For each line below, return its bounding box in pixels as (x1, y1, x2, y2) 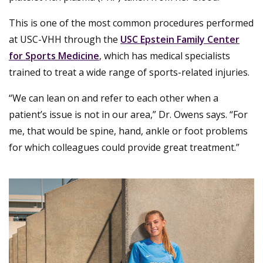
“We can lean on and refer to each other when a (9, 92, 218, 105)
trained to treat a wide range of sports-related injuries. (9, 66, 252, 79)
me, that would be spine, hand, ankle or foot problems (9, 124, 248, 138)
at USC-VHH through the (9, 33, 120, 46)
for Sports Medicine (9, 49, 99, 63)
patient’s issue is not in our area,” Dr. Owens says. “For (9, 108, 248, 122)
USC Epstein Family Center (120, 33, 240, 46)
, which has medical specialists (99, 49, 230, 63)
